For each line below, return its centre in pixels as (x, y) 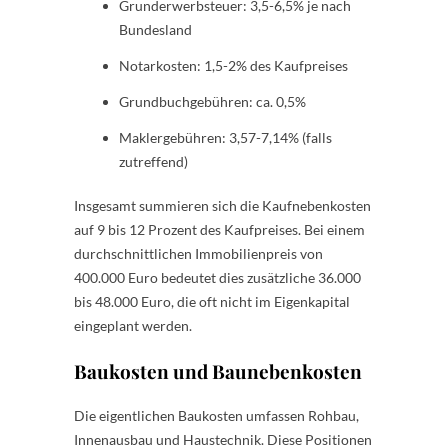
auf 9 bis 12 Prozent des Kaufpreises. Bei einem (219, 229)
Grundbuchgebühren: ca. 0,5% (212, 101)
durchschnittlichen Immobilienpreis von (198, 253)
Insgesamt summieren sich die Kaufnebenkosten (222, 205)
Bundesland (155, 29)
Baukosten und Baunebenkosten (218, 370)
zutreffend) (153, 161)
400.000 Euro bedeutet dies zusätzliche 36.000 (217, 277)
